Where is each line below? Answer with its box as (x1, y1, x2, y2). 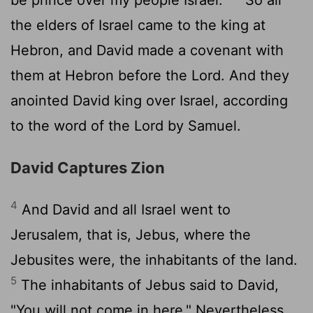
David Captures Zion (10, 158, 165, 177)
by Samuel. (163, 117, 241, 134)
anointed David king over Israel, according (10, 92, 288, 109)
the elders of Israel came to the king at (10, 16, 265, 34)
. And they (221, 66, 289, 84)
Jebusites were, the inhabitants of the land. (10, 251, 298, 268)
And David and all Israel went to (17, 201, 231, 218)
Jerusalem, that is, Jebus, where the (10, 226, 251, 243)
